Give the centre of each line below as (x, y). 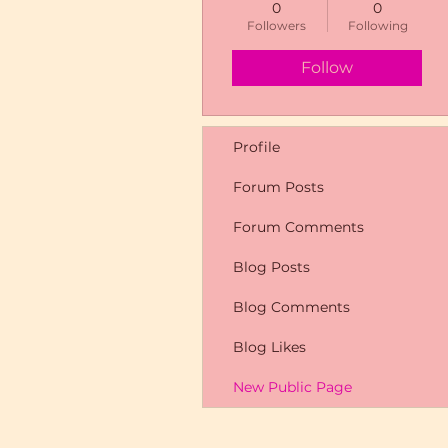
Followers (276, 25)
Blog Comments (291, 307)
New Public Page (292, 387)
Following (377, 25)
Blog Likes (269, 347)
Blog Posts (271, 267)
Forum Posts (278, 187)
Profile (256, 147)
